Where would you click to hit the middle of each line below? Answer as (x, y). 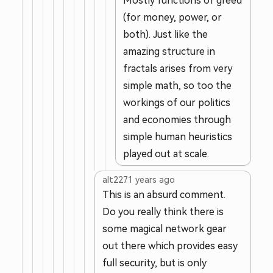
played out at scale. (166, 154)
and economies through (177, 120)
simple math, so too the (177, 86)
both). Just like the (165, 34)
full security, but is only (154, 263)
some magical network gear (165, 229)
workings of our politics (177, 103)
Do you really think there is (163, 212)
